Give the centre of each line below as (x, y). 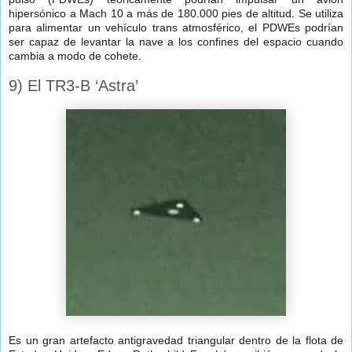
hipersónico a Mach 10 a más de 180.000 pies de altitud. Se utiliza (176, 14)
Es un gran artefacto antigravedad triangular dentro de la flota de (176, 341)
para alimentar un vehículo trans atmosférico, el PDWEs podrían (176, 28)
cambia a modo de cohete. (75, 56)
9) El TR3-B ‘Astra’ (73, 86)
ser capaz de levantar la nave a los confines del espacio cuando (176, 42)
